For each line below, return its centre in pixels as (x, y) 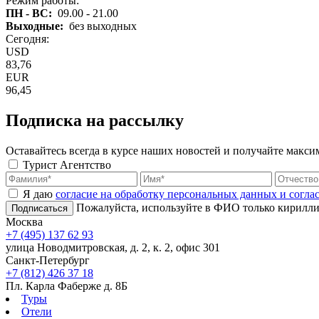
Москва (24, 221)
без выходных (103, 26)
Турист (40, 164)
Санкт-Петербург (48, 260)
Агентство (85, 164)
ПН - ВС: (30, 13)
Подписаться (40, 208)
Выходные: (36, 26)
